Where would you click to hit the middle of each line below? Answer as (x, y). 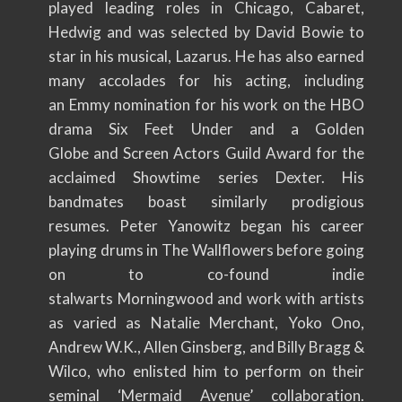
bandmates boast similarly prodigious (206, 201)
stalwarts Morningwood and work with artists (206, 298)
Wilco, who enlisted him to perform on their (206, 371)
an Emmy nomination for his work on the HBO (206, 105)
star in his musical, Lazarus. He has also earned (206, 56)
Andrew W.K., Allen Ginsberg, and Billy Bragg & (206, 347)
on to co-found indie (206, 274)
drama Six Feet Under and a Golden (206, 129)
